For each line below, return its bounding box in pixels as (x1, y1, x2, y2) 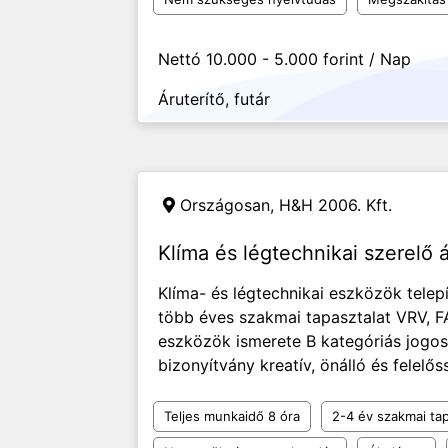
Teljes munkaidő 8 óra (164, 408, 300, 424)
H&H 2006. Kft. (279, 195, 392, 215)
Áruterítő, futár (158, 89, 270, 109)
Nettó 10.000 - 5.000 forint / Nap (158, 49, 411, 69)
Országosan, (180, 195, 279, 215)
